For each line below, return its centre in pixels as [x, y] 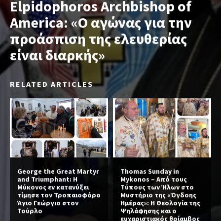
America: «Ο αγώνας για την [101, 22]
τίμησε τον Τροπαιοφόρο [59, 195]
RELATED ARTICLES [52, 84]
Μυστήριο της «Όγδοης [158, 195]
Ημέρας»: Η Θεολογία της [160, 203]
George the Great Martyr [58, 171]
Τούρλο [30, 210]
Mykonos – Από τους [154, 179]
